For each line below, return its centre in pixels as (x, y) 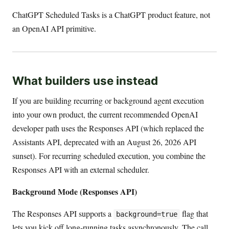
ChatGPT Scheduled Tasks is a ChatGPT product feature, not (111, 15)
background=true (146, 214)
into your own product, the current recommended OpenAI (105, 114)
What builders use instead (85, 80)
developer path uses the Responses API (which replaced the (108, 128)
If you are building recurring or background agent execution (108, 100)
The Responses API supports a (63, 213)
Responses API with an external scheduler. (81, 169)
